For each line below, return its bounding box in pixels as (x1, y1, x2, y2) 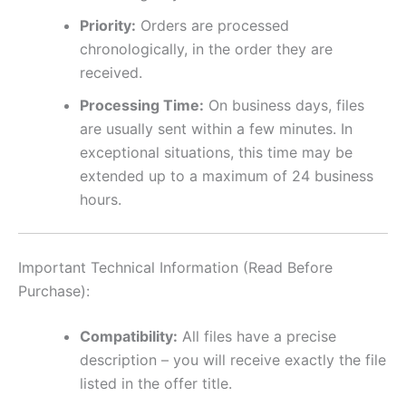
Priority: (80, 15, 136, 34)
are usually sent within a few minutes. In (80, 119, 353, 138)
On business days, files (204, 95, 364, 114)
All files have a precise (178, 326, 336, 345)
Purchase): (18, 281, 90, 300)
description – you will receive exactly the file (80, 350, 386, 369)
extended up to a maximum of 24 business (80, 166, 373, 185)
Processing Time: (80, 95, 204, 114)
